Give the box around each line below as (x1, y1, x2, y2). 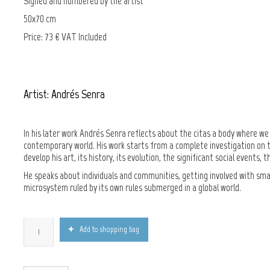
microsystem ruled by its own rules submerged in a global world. (24, 181, 241, 193)
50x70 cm (24, 13, 56, 25)
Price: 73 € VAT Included (24, 31, 107, 43)
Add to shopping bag (80, 224, 139, 234)
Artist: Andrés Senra (24, 87, 105, 101)
